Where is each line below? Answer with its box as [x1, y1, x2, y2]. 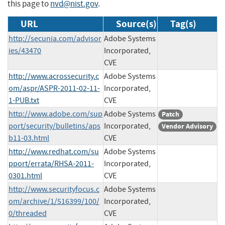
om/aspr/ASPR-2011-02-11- [9, 83, 100, 93]
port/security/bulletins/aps [9, 121, 100, 131]
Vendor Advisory [162, 121, 213, 131]
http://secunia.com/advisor [9, 33, 101, 44]
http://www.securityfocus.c [9, 184, 99, 194]
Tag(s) [170, 17, 196, 30]
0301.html [9, 170, 42, 181]
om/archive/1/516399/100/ [9, 196, 99, 206]
